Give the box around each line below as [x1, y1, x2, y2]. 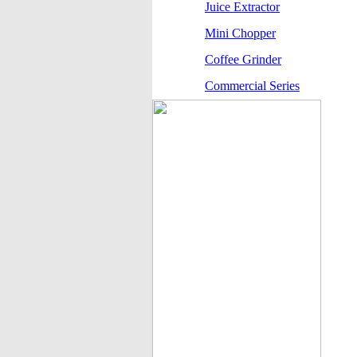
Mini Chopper [205, 26, 276, 40]
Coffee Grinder [205, 53, 281, 66]
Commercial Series [205, 79, 300, 92]
